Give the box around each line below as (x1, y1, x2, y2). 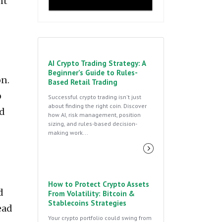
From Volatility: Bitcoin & (48, 188, 135, 198)
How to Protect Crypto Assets (48, 179, 149, 189)
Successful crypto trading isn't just (48, 93, 141, 101)
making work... (48, 128, 88, 136)
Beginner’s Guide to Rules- (48, 67, 138, 77)
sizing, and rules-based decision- (48, 119, 137, 127)
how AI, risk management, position (48, 111, 141, 118)
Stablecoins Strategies (48, 198, 126, 208)
